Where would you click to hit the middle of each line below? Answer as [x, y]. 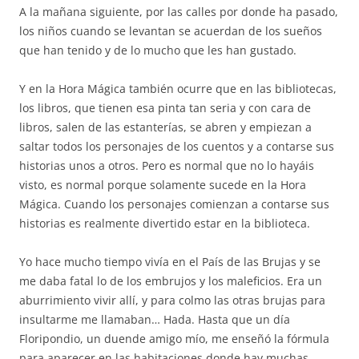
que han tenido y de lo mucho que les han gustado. [158, 50]
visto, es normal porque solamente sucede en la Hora [163, 185]
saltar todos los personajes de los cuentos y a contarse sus [177, 146]
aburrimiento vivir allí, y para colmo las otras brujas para [172, 300]
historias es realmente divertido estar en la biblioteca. [165, 223]
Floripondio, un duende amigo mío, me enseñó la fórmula [174, 339]
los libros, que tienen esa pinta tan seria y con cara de [165, 108]
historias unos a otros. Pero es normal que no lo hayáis [167, 165]
